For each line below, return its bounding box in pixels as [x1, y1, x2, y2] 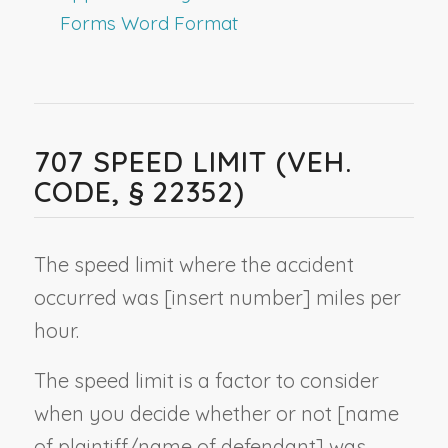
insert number [171, 284, 303, 310]
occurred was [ [33, 284, 172, 310]
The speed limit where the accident [33, 251, 354, 277]
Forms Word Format [59, 10, 238, 35]
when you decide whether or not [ [33, 400, 345, 426]
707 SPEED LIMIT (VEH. [33, 143, 352, 179]
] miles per [302, 284, 401, 310]
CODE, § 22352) [33, 173, 245, 209]
